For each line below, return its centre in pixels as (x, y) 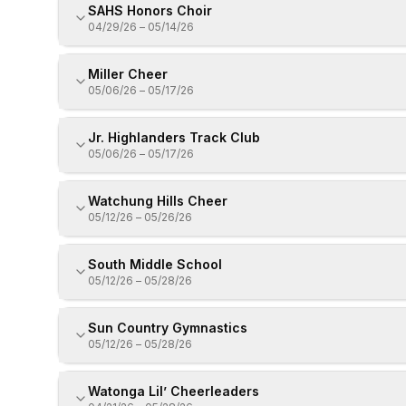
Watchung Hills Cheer (158, 201)
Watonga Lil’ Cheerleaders (174, 391)
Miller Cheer (128, 74)
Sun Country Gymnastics (168, 328)
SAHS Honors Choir (150, 10)
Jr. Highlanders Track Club (174, 137)
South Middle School (155, 264)
